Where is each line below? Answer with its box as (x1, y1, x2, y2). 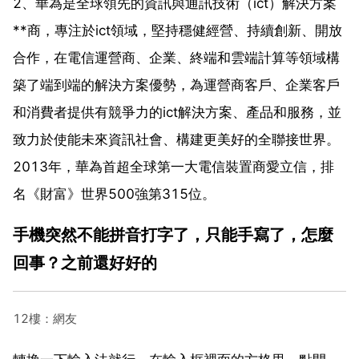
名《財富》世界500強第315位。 (13, 185, 216, 202)
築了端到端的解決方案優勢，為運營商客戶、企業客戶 (13, 76, 340, 93)
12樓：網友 (13, 310, 77, 326)
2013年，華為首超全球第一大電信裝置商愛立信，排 (13, 158, 334, 175)
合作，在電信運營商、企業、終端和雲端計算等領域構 (13, 49, 340, 66)
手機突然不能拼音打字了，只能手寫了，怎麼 (13, 224, 333, 244)
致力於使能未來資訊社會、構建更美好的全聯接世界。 (13, 131, 340, 147)
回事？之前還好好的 (13, 252, 157, 272)
